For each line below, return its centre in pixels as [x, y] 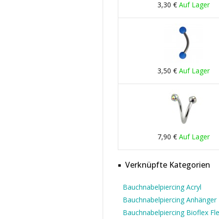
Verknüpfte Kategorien [168, 165]
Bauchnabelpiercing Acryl [162, 187]
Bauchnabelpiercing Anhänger [170, 200]
